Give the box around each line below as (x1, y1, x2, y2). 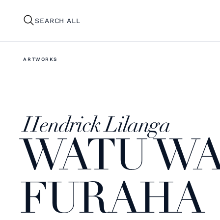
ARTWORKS (23, 56, 58, 62)
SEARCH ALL (35, 16, 81, 25)
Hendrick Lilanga (23, 115, 170, 137)
